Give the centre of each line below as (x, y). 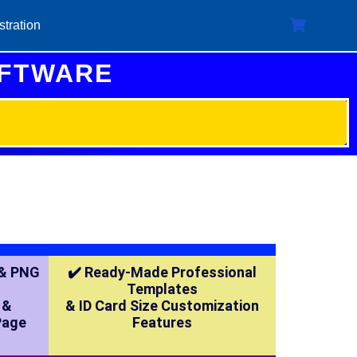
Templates (162, 288)
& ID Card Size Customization (162, 305)
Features (162, 322)
